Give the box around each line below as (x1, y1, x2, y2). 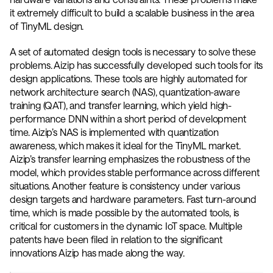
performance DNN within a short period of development (10, 113, 246, 124)
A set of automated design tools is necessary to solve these (10, 46, 256, 57)
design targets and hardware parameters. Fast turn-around (10, 193, 257, 205)
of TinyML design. (10, 20, 87, 32)
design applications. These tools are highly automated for (10, 73, 247, 84)
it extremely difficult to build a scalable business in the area (10, 7, 254, 18)
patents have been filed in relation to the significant (10, 233, 222, 245)
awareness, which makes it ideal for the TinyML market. (10, 140, 241, 151)
